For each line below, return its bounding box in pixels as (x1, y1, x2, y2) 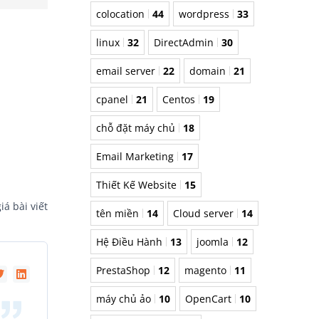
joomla (197, 235, 229, 249)
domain (189, 64, 226, 78)
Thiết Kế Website (96, 178, 177, 192)
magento (184, 263, 226, 278)
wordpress (179, 7, 229, 21)
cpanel (96, 93, 128, 107)
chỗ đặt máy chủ (96, 121, 175, 135)
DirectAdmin (154, 36, 214, 50)
